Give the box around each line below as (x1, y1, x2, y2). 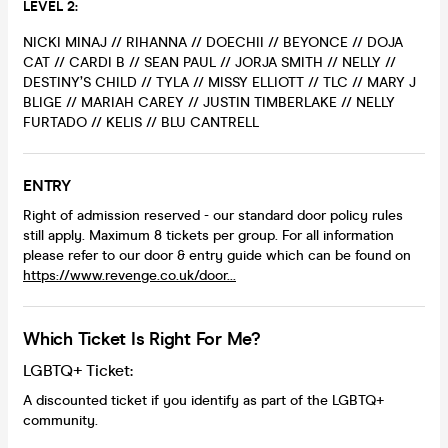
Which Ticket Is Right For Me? (23, 327, 260, 350)
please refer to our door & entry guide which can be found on (23, 246, 411, 264)
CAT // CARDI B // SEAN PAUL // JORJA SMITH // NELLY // (23, 53, 396, 71)
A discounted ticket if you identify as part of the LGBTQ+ (23, 391, 384, 409)
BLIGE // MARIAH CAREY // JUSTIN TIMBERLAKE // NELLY (23, 93, 395, 111)
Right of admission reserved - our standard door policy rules (23, 206, 403, 224)
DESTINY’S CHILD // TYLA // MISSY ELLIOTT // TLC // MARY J (23, 73, 416, 91)
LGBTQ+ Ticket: (23, 360, 133, 380)
